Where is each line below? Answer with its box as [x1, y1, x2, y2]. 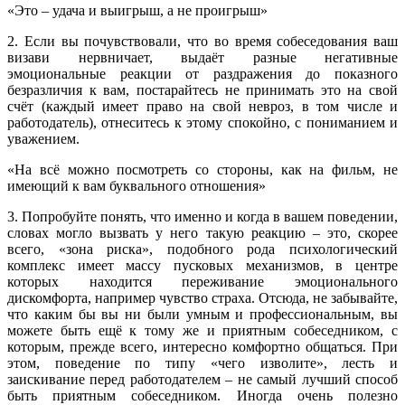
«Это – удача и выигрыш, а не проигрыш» [7, 2, 268, 18]
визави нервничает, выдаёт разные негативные [7, 49, 398, 65]
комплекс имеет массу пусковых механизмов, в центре [7, 257, 398, 273]
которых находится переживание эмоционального [7, 273, 398, 289]
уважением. [7, 130, 80, 146]
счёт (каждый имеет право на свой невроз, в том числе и [7, 98, 398, 114]
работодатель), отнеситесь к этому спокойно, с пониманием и [7, 114, 398, 130]
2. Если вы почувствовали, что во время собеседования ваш [7, 33, 398, 49]
